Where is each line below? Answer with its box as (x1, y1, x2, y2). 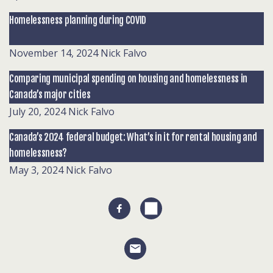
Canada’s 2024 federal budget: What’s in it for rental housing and (9, 131, 257, 143)
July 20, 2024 (9, 105, 66, 118)
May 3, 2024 (9, 163, 63, 177)
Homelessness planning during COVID (9, 14, 147, 26)
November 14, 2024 (9, 46, 98, 60)
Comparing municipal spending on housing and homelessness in (9, 73, 248, 85)
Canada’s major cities (9, 88, 91, 101)
